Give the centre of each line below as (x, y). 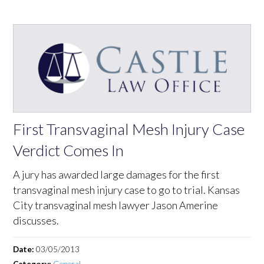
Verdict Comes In (69, 150)
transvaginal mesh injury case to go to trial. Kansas (127, 189)
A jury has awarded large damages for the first (117, 174)
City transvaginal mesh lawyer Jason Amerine (116, 205)
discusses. (36, 220)
